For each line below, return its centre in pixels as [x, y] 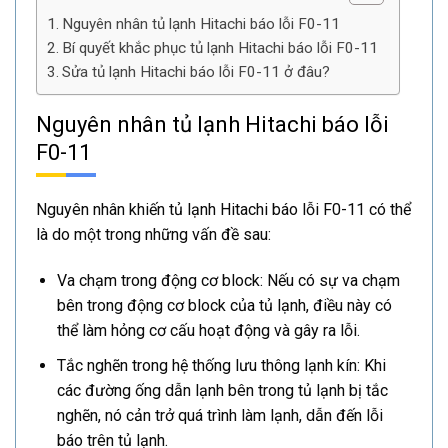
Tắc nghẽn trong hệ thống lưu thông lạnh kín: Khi [221, 365]
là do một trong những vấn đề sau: [153, 235]
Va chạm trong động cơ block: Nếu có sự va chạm [228, 280]
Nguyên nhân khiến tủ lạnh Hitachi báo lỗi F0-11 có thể [223, 210]
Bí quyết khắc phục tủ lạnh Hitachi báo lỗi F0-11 [220, 48]
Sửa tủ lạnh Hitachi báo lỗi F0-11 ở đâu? [196, 72]
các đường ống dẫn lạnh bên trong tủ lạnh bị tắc [222, 390]
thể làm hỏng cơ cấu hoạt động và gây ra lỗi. [208, 330]
